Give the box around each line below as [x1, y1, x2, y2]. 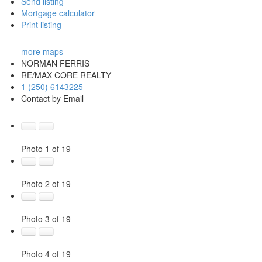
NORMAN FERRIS [20, 57, 89, 69]
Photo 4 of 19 [20, 247, 71, 260]
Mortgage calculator [20, 6, 95, 19]
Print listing [20, 18, 61, 30]
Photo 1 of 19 [20, 142, 71, 154]
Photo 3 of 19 [20, 212, 71, 225]
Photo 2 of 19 [20, 177, 71, 189]
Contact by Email [20, 92, 84, 104]
